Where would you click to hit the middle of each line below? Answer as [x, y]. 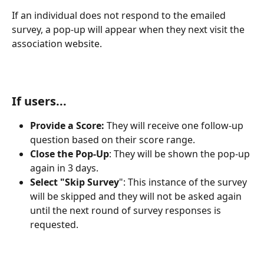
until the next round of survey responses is [127, 211]
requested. [54, 225]
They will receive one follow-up [176, 126]
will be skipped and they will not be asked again [137, 197]
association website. [57, 44]
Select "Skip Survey [75, 182]
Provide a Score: [68, 126]
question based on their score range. [113, 140]
